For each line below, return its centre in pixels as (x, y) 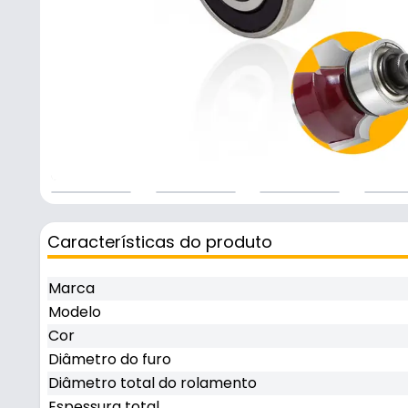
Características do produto (160, 241)
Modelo (75, 311)
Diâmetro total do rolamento (153, 382)
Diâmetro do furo (110, 359)
